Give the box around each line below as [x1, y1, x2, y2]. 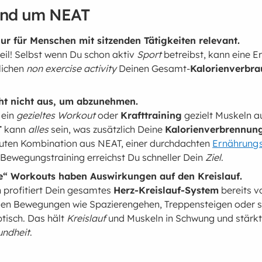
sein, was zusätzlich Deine [49, 123, 166, 136]
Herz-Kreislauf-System [113, 184, 219, 196]
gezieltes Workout [16, 109, 96, 122]
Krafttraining [120, 109, 182, 122]
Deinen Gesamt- [116, 63, 191, 75]
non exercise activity [26, 63, 117, 75]
